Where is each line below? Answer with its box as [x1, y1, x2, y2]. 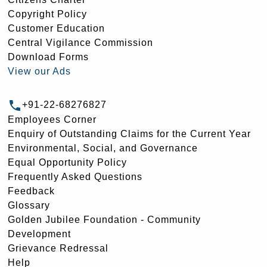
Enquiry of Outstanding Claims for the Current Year [8, 129, 251, 139]
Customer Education [8, 23, 105, 34]
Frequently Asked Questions [8, 172, 142, 182]
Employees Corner [8, 114, 97, 125]
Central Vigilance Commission [8, 38, 153, 48]
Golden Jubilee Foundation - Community [8, 215, 201, 225]
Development [8, 229, 71, 240]
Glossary [8, 200, 50, 211]
